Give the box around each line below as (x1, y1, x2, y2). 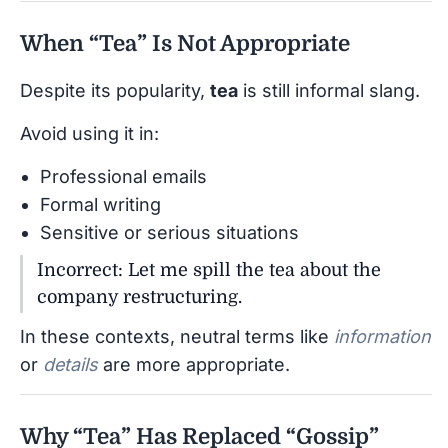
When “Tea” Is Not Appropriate (20, 30, 350, 56)
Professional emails (40, 165, 207, 187)
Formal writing (40, 193, 161, 215)
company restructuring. (37, 286, 242, 307)
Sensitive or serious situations (40, 221, 299, 243)
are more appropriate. (98, 353, 290, 375)
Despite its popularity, (20, 79, 210, 101)
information (334, 325, 431, 347)
